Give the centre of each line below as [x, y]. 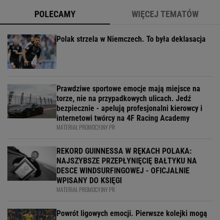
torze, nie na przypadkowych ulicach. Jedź [124, 98]
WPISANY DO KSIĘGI [89, 180]
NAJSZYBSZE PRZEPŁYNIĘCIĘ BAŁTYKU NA [127, 161]
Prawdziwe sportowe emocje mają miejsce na [128, 89]
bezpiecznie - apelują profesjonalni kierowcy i [129, 108]
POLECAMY [55, 14]
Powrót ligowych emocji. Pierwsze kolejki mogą [132, 213]
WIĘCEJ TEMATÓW [165, 14]
